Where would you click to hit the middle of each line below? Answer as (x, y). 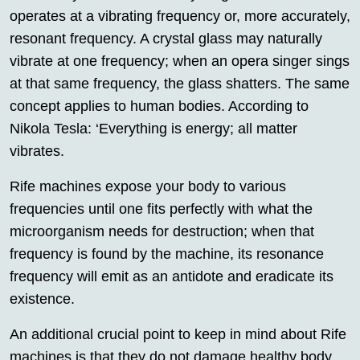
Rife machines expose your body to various (148, 187)
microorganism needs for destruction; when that (162, 232)
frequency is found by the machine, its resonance (167, 254)
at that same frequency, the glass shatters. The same (180, 84)
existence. (42, 299)
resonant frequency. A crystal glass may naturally (166, 39)
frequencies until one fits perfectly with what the (161, 209)
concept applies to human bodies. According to (159, 106)
